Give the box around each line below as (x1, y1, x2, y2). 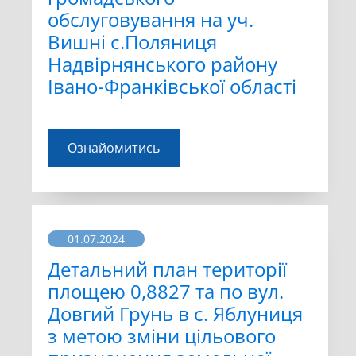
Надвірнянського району (48, 51, 277, 77)
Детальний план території (48, 256, 287, 283)
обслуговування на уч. (48, 6, 253, 33)
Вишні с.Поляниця (48, 29, 217, 55)
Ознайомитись (68, 139, 160, 157)
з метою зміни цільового (48, 323, 276, 350)
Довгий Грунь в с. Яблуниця (48, 300, 303, 327)
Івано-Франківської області (48, 73, 296, 99)
